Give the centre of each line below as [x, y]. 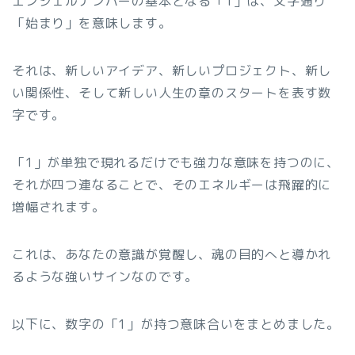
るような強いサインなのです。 [105, 277]
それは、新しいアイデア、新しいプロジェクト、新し [172, 71]
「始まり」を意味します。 [92, 23]
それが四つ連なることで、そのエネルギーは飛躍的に [172, 185]
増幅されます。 [59, 207]
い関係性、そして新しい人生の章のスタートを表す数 [172, 93]
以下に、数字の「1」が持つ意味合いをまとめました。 [176, 324]
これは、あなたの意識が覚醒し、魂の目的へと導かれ [172, 255]
